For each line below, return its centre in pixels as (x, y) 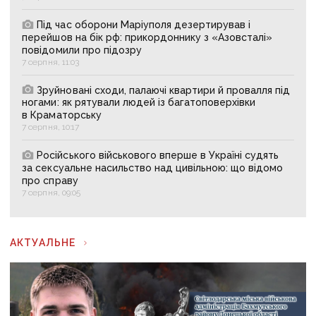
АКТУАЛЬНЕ (43, 243)
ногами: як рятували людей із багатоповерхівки (139, 103)
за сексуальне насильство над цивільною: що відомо (153, 168)
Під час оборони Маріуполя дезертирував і (144, 24)
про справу (50, 181)
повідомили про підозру (82, 50)
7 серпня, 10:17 (50, 127)
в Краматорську (62, 115)
